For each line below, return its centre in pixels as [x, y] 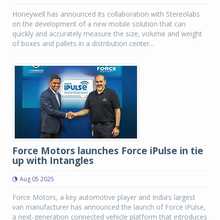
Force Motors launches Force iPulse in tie [108, 151]
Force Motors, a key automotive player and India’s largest [104, 197]
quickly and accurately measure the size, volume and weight [107, 34]
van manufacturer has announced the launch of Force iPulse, [109, 207]
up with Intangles [53, 161]
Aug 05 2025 [37, 179]
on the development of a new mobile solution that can [99, 24]
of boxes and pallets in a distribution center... [83, 43]
